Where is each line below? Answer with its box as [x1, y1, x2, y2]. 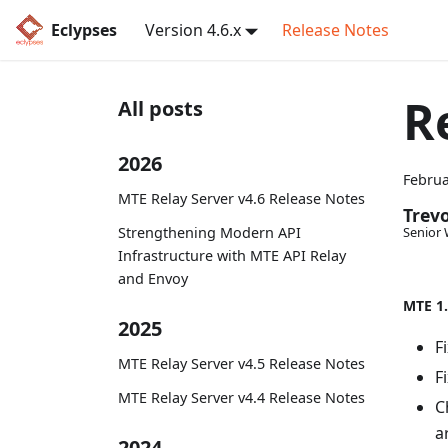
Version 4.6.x [144, 19, 241, 41]
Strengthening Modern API [118, 222, 301, 242]
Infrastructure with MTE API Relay [118, 245, 346, 265]
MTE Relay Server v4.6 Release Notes [118, 188, 365, 208]
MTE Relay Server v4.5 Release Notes [118, 353, 365, 373]
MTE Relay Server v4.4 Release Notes [118, 387, 365, 407]
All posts [118, 95, 203, 122]
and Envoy [118, 268, 188, 288]
